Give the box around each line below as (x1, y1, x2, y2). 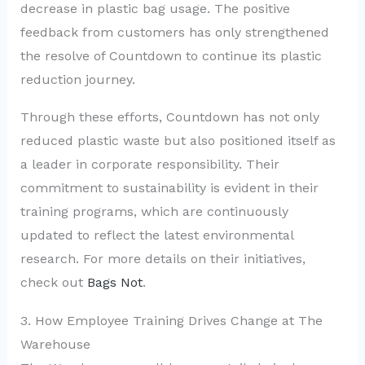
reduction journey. (20, 71, 135, 87)
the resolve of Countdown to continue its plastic (20, 47, 322, 64)
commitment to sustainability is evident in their (20, 180, 319, 196)
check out (20, 275, 87, 291)
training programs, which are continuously (20, 204, 288, 220)
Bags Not (86, 275, 143, 291)
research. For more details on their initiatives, (20, 251, 306, 267)
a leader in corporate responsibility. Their (20, 156, 279, 173)
